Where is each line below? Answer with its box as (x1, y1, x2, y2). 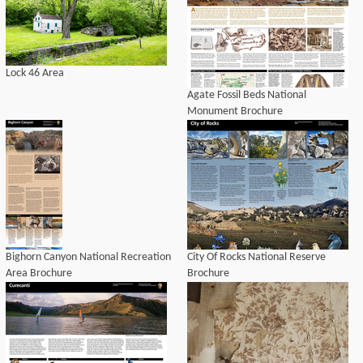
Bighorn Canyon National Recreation (6, 251, 171, 263)
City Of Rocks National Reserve (187, 251, 326, 263)
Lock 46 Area (6, 67, 64, 79)
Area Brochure (6, 267, 72, 280)
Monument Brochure (187, 105, 283, 117)
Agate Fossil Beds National (187, 89, 306, 101)
